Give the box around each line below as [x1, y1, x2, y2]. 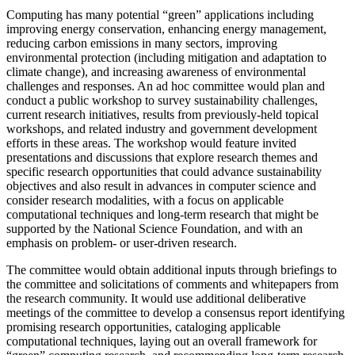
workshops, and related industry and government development [6, 121, 317, 136]
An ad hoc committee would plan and [137, 78, 325, 93]
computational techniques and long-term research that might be [6, 207, 319, 221]
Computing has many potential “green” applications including [6, 7, 314, 21]
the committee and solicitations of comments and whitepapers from [6, 277, 338, 291]
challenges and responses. [6, 78, 135, 93]
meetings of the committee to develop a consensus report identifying [6, 305, 345, 319]
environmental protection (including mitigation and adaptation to [6, 50, 326, 64]
